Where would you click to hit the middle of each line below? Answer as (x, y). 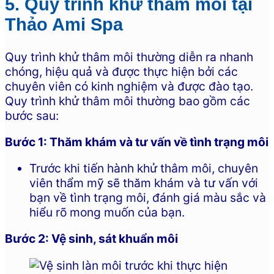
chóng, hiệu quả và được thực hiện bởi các (121, 71)
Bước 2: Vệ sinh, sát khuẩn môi (91, 239)
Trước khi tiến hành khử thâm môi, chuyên (144, 168)
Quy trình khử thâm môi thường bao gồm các (128, 101)
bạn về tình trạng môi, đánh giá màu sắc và (148, 198)
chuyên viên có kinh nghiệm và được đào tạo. (129, 86)
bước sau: (32, 115)
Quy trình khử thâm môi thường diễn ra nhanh (129, 57)
